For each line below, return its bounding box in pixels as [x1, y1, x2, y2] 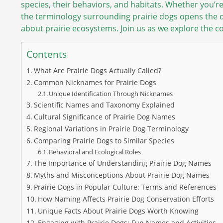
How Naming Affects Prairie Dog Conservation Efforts [37, 194, 214, 204]
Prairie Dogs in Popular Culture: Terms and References [33, 182, 217, 192]
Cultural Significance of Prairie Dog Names [33, 111, 175, 121]
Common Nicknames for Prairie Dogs [33, 77, 156, 87]
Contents [26, 47, 67, 61]
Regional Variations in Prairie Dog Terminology [33, 123, 189, 133]
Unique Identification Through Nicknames [49, 89, 173, 98]
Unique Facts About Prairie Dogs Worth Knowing [37, 206, 199, 216]
